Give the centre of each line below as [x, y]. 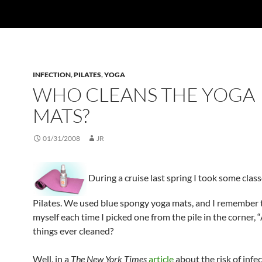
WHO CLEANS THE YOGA [144, 94]
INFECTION [52, 75]
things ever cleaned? [73, 230]
